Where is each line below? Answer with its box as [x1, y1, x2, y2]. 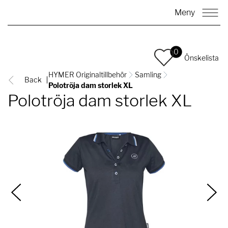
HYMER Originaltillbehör [48, 70, 127, 79]
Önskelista [184, 53, 219, 62]
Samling [135, 70, 162, 79]
